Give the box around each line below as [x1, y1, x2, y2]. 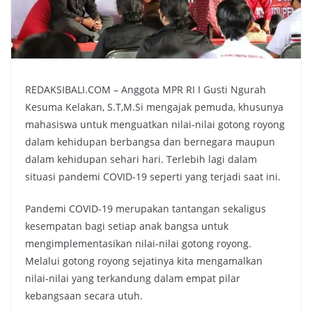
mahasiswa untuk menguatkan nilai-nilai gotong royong [25, 118, 285, 132]
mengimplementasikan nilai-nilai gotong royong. [25, 237, 251, 251]
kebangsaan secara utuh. [25, 289, 143, 303]
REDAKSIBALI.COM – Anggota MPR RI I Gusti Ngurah [25, 83, 266, 97]
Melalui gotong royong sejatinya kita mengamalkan [25, 254, 263, 268]
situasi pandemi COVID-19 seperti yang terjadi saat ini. [25, 170, 281, 184]
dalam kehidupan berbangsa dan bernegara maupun [25, 135, 275, 149]
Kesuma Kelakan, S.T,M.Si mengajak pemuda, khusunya [25, 100, 283, 114]
